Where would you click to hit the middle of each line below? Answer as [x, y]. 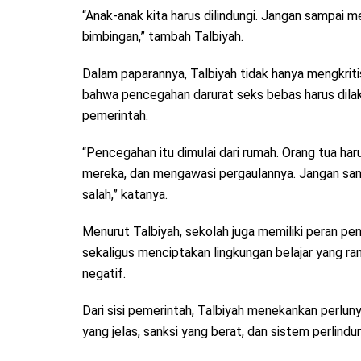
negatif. [104, 274]
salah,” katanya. [125, 195]
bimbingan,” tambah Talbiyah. [163, 37]
